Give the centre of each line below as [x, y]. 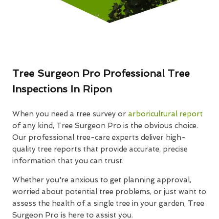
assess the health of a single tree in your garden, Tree [108, 204]
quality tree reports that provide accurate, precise [100, 149]
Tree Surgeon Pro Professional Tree [101, 74]
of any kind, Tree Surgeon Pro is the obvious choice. [105, 126]
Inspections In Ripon [62, 89]
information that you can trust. [68, 161]
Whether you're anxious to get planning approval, [102, 180]
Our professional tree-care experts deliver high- [99, 138]
